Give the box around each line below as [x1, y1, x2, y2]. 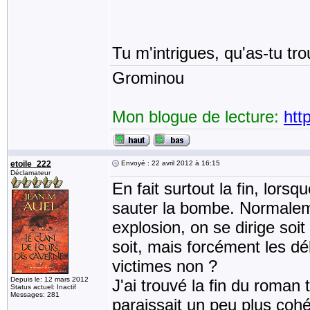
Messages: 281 [10, 291, 60, 298]
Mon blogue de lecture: [112, 107, 284, 126]
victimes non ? [112, 257, 217, 275]
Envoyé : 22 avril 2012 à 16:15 [119, 159, 220, 167]
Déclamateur [10, 169, 51, 176]
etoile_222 [10, 159, 51, 169]
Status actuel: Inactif [10, 283, 76, 291]
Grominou [112, 69, 184, 87]
